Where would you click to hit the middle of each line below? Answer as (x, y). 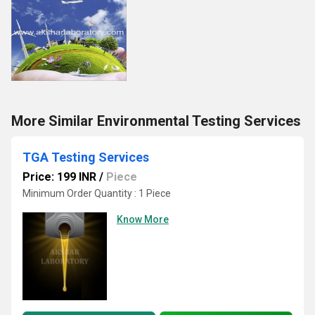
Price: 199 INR (59, 177)
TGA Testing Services (86, 157)
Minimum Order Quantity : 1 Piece (97, 193)
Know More (143, 219)
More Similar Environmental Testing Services (156, 121)
